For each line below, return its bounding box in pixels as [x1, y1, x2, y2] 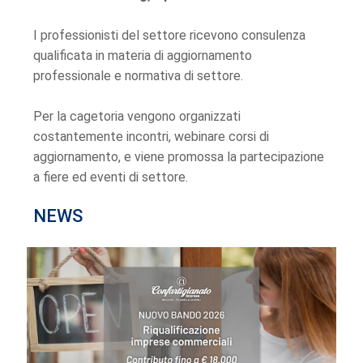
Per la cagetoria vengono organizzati [32, 108, 241, 124]
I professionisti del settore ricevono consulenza [32, 27, 305, 43]
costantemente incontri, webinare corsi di [32, 128, 269, 144]
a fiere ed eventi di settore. [32, 169, 188, 185]
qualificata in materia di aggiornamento [32, 47, 252, 63]
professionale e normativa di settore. [32, 67, 243, 83]
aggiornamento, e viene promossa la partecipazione [32, 148, 324, 164]
